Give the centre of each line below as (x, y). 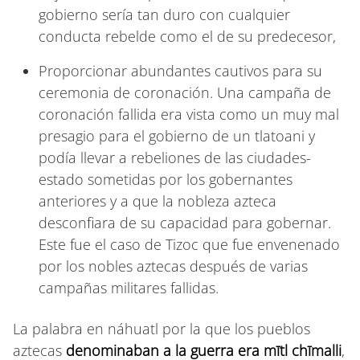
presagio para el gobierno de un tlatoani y (177, 135)
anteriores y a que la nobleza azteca (157, 200)
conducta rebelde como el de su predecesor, (187, 36)
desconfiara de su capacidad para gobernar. (185, 222)
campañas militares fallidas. (129, 287)
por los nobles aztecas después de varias (173, 266)
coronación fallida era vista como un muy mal (189, 114)
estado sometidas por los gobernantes (166, 179)
